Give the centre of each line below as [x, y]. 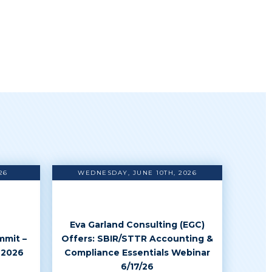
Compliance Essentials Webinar [137, 252]
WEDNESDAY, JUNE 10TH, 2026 [137, 173]
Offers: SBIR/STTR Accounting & [137, 238]
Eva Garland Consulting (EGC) [137, 224]
